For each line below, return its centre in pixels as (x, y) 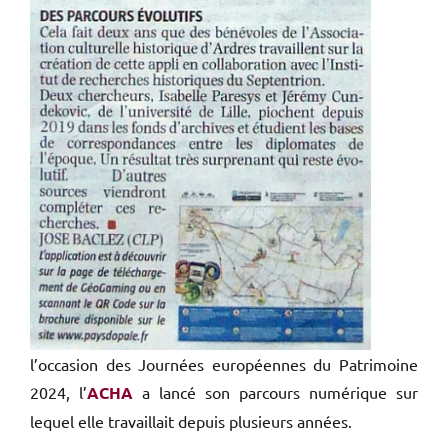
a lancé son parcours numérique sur (280, 391)
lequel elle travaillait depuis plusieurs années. (191, 420)
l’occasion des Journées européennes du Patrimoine (224, 363)
